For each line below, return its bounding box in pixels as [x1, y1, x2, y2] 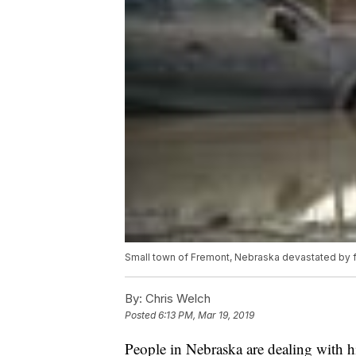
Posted [125, 309, 158, 322]
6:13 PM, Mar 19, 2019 [158, 309, 254, 322]
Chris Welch [142, 291, 211, 307]
